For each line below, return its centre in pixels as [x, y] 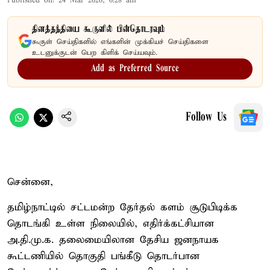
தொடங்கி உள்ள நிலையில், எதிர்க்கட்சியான [111, 224]
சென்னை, [30, 182]
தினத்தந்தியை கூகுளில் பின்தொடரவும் [99, 29]
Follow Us [206, 117]
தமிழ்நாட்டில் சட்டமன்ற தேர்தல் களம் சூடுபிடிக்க [122, 207]
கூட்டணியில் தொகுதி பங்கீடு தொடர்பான [103, 256]
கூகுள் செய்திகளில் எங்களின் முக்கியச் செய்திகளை [120, 42]
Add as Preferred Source [135, 68]
